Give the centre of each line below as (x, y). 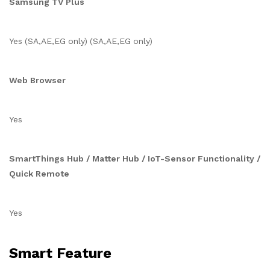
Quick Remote (39, 174)
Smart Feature (60, 253)
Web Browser (37, 80)
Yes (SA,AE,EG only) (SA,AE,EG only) (81, 41)
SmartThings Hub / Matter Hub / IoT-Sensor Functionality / (135, 159)
